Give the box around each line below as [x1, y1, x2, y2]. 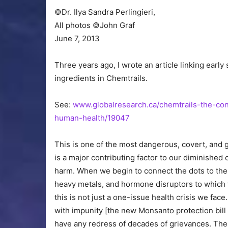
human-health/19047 [54, 113, 130, 123]
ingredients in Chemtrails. [54, 73, 148, 83]
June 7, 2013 [54, 34, 100, 44]
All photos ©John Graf [54, 20, 135, 31]
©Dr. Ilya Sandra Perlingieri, [54, 7, 155, 17]
